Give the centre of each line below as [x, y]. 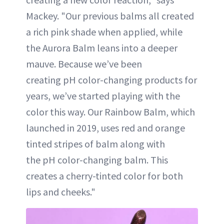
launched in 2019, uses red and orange [105, 127]
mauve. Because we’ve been [84, 63]
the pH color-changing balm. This [97, 159]
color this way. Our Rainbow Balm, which [110, 111]
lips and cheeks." [61, 191]
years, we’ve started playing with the [103, 95]
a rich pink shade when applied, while [104, 31]
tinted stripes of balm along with [95, 143]
